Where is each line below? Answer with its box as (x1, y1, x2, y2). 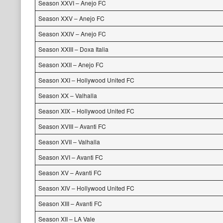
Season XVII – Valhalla (38, 137, 100, 146)
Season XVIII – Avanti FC (38, 122, 106, 130)
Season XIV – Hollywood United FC (38, 184, 134, 192)
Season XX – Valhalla (38, 91, 97, 100)
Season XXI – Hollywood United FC (38, 76, 134, 84)
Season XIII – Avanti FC (38, 199, 102, 208)
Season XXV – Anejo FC (38, 14, 105, 22)
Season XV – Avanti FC (38, 168, 102, 177)
